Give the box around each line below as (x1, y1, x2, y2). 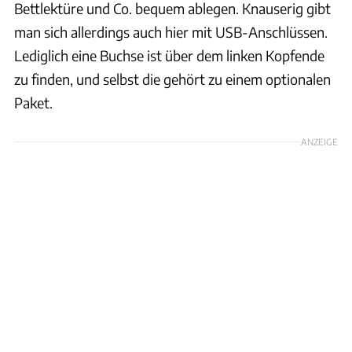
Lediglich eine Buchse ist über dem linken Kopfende (14, 46, 324, 64)
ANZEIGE (301, 135, 338, 147)
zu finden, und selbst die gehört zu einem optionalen (14, 69, 331, 88)
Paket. (14, 93, 53, 112)
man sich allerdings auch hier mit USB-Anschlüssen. (14, 22, 328, 41)
